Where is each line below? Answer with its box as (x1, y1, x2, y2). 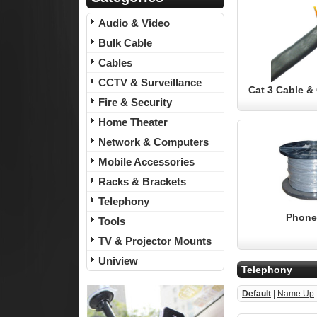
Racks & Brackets (98, 175, 186, 188)
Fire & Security (98, 96, 172, 108)
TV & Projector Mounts (98, 235, 212, 247)
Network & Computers (98, 136, 209, 148)
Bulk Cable (98, 37, 152, 49)
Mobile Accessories (98, 156, 195, 168)
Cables (98, 57, 132, 69)
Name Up (277, 289, 314, 299)
